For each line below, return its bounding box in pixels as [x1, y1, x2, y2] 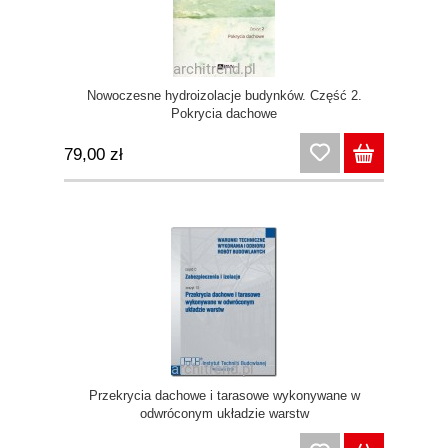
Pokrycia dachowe [171, 106, 277, 122]
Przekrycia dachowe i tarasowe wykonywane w [88, 388, 360, 404]
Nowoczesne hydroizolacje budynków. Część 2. [86, 88, 362, 104]
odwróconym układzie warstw [139, 406, 309, 422]
